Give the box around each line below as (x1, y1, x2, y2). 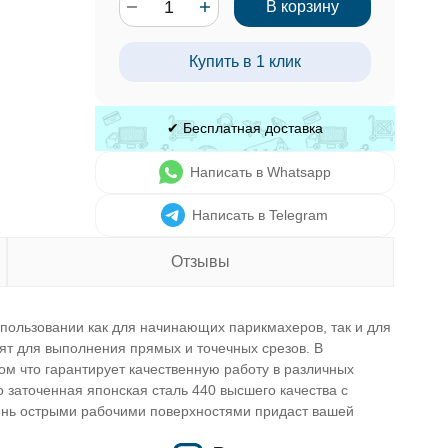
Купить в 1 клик (188, 53, 301, 70)
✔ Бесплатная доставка (166, 120, 323, 136)
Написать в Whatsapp (189, 164, 331, 180)
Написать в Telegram (192, 207, 328, 223)
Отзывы (171, 253, 231, 270)
